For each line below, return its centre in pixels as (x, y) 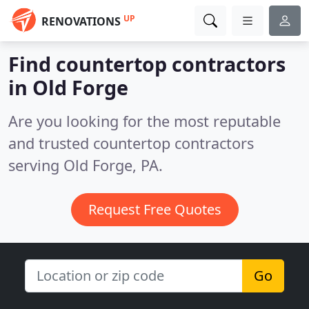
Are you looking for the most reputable (144, 121)
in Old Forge (68, 87)
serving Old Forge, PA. (86, 165)
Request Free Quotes (154, 209)
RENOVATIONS (81, 21)
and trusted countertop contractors (131, 143)
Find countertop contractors (147, 64)
